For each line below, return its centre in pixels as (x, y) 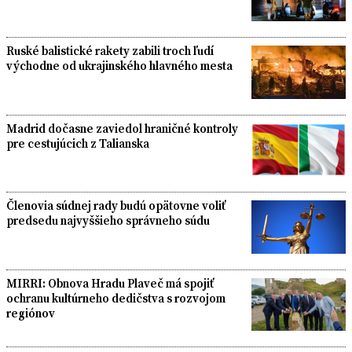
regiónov (31, 313)
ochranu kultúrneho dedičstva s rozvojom (116, 298)
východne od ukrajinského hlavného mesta (119, 66)
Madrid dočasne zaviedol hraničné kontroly (122, 128)
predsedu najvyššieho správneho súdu (108, 221)
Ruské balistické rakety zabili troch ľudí (110, 51)
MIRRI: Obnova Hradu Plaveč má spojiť (110, 283)
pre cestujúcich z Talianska (78, 143)
